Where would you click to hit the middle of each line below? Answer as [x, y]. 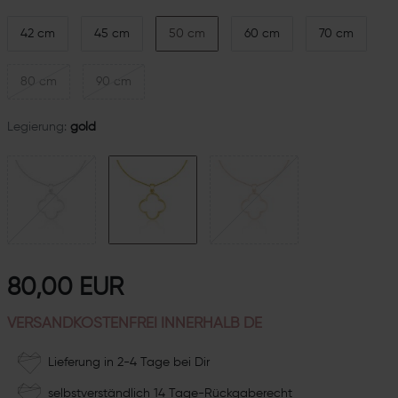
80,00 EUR [65, 288]
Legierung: [36, 127]
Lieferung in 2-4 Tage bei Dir [125, 363]
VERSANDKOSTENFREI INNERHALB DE [134, 324]
